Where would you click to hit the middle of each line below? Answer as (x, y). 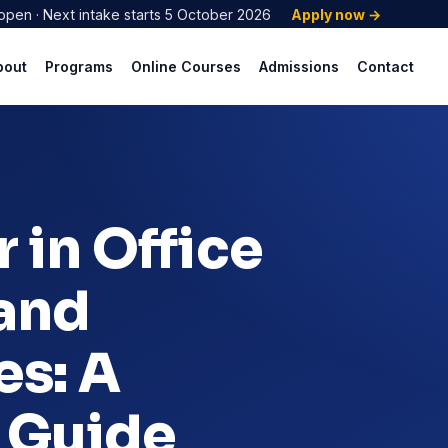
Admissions (298, 66)
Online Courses (185, 66)
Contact (385, 66)
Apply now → (335, 14)
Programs (78, 66)
